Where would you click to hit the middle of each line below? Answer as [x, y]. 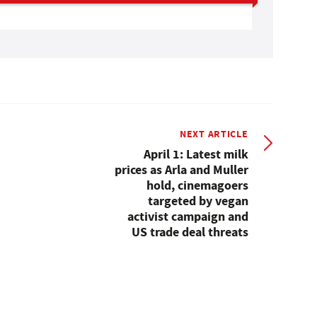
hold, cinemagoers [197, 185]
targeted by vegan [198, 201]
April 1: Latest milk [196, 154]
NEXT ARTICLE [214, 133]
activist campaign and [188, 216]
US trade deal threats [190, 232]
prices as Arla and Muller [181, 169]
